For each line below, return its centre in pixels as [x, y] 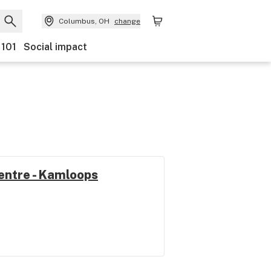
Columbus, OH [84, 21]
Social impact [55, 47]
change [127, 21]
